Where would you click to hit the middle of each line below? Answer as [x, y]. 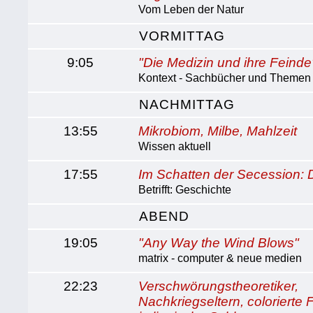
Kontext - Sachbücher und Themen [225, 78]
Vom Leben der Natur [191, 9]
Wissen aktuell [175, 146]
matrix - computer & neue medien [220, 258]
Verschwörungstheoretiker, [219, 286]
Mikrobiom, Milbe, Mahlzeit [218, 131]
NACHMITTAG [187, 104]
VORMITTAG [182, 36]
